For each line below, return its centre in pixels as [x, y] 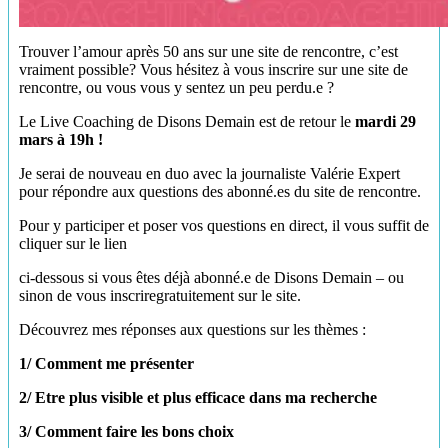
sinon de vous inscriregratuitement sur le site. [160, 296]
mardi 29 [385, 122]
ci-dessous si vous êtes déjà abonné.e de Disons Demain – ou [211, 278]
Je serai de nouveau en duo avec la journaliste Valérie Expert [209, 174]
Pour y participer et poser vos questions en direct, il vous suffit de [224, 226]
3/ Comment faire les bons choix [126, 432]
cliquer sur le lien [73, 244]
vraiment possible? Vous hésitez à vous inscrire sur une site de [213, 70]
